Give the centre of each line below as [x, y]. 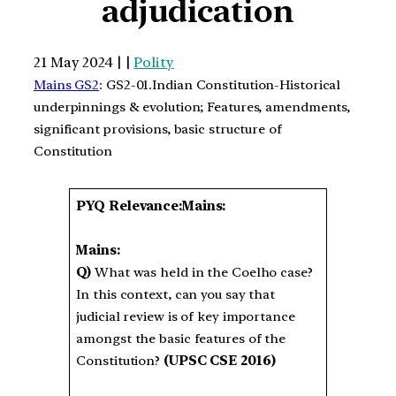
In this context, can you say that [176, 295]
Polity [154, 62]
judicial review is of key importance [186, 317]
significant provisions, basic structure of [158, 129]
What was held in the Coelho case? [202, 273]
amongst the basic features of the [181, 339]
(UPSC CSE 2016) [219, 361]
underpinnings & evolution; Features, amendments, [192, 107]
